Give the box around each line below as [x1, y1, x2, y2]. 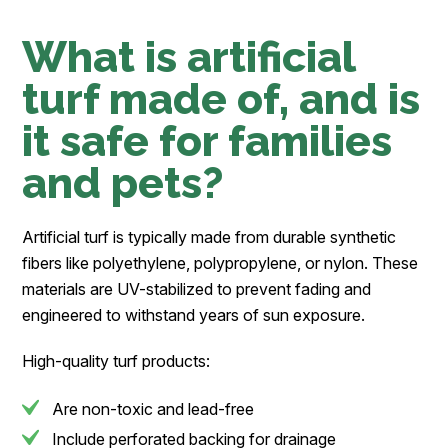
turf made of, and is [22, 74, 421, 125]
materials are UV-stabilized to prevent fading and [22, 279, 372, 300]
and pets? [22, 158, 224, 209]
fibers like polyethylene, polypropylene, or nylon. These [22, 253, 419, 274]
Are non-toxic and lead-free [52, 399, 255, 420]
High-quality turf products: [22, 351, 211, 372]
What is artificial [22, 32, 356, 83]
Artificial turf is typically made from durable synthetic [22, 227, 397, 248]
